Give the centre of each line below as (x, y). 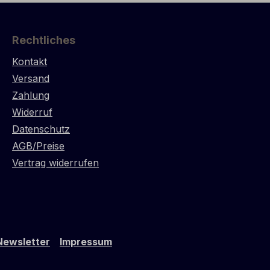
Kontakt (30, 61)
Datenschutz (41, 129)
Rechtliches (44, 40)
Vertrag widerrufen (55, 163)
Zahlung (31, 95)
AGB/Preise (38, 146)
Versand (31, 78)
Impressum (86, 242)
